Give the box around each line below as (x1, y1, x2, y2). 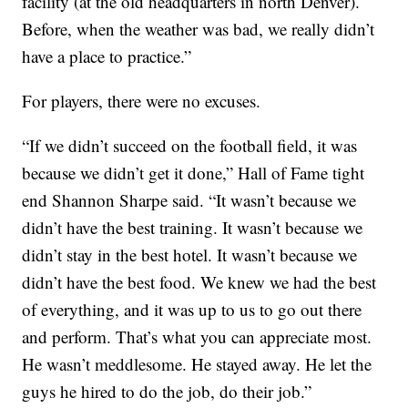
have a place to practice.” (22, 45, 192, 68)
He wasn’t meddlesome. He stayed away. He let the (22, 352, 372, 376)
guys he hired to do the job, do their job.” (22, 380, 312, 403)
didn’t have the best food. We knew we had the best (22, 270, 377, 294)
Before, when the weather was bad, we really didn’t (22, 17, 375, 41)
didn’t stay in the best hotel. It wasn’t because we (22, 243, 358, 267)
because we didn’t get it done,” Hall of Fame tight (22, 161, 365, 185)
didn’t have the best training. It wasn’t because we (22, 216, 363, 240)
